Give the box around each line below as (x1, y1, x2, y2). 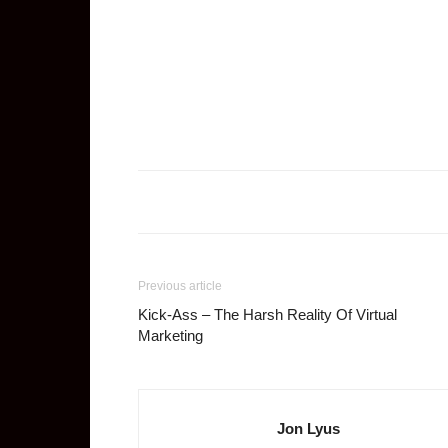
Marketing (138, 327, 203, 344)
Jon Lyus (277, 420, 340, 437)
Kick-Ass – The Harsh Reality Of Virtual (138, 306, 397, 323)
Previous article (138, 279, 222, 293)
